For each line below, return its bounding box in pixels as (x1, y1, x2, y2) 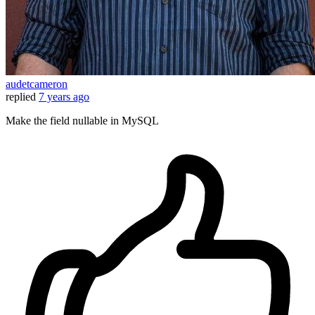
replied (6, 91, 36, 103)
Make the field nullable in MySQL (6, 115, 159, 127)
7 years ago (39, 91, 89, 103)
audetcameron (6, 78, 67, 91)
